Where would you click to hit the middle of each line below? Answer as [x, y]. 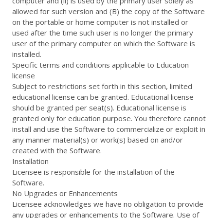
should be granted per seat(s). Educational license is [99, 108]
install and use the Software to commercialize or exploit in [109, 129]
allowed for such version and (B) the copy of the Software [109, 11]
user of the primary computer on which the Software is [104, 43]
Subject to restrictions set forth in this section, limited [102, 86]
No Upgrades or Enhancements [65, 193]
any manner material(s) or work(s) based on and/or [98, 140]
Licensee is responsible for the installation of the [93, 172]
